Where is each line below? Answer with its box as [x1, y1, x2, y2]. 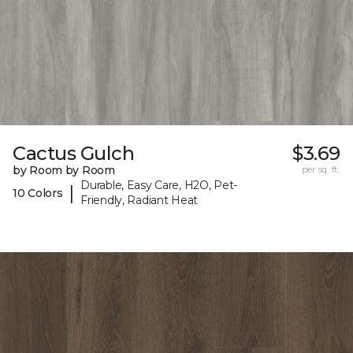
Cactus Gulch [13, 142, 135, 165]
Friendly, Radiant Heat [80, 193, 199, 208]
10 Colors [13, 185, 63, 200]
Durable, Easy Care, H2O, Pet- [80, 178, 238, 193]
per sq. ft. [301, 163, 340, 176]
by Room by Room [13, 163, 115, 178]
